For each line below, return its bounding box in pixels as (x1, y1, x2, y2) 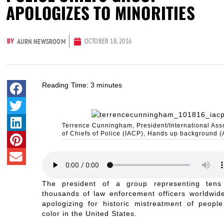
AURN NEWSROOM (17, 36, 65, 46)
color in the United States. (41, 209, 137, 218)
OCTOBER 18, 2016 (84, 36, 132, 45)
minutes (96, 81, 122, 89)
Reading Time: (41, 81, 89, 89)
